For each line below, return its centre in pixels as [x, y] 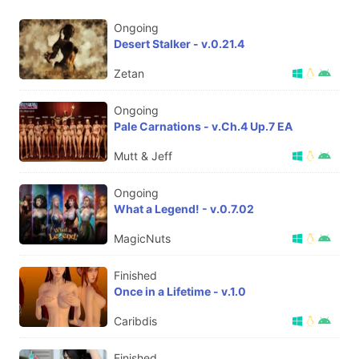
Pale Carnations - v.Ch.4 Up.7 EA [203, 126]
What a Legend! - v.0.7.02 [184, 208]
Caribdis [135, 321]
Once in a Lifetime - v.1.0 [180, 291]
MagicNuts [142, 238]
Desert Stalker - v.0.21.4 [179, 43]
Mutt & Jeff [143, 155]
